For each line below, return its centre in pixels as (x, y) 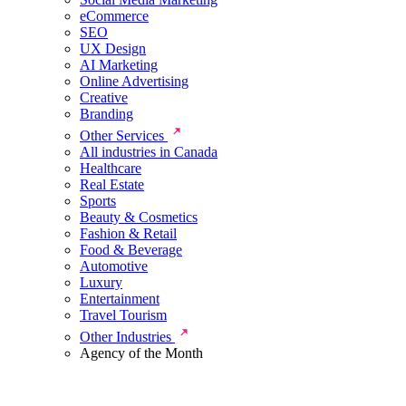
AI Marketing (119, 65)
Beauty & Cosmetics (139, 217)
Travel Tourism (123, 315)
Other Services (124, 135)
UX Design (113, 48)
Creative (104, 97)
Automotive (114, 266)
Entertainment (120, 299)
